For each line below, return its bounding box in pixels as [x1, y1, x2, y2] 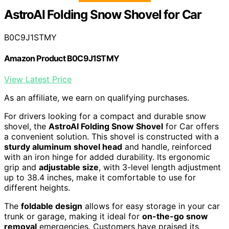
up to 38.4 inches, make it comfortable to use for [4, 172, 196, 183]
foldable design [21, 201, 82, 212]
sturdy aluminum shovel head [4, 142, 122, 152]
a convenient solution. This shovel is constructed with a [4, 131, 219, 142]
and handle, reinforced [122, 142, 212, 152]
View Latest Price [4, 74, 72, 85]
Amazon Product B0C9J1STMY [4, 53, 119, 64]
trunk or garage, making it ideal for [4, 211, 142, 222]
